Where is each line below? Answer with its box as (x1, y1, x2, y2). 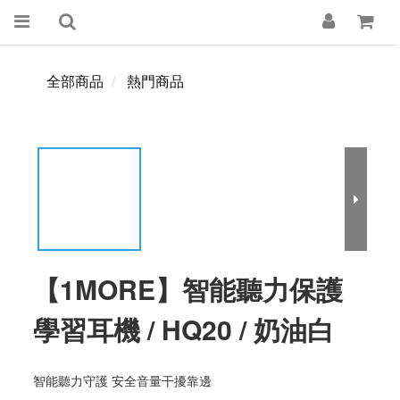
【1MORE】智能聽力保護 (33, 270, 343, 308)
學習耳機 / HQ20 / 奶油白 (33, 310, 334, 348)
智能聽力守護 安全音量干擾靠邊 (33, 371, 212, 389)
